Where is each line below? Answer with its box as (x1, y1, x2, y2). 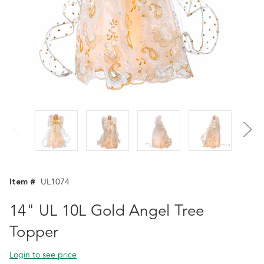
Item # (9, 176, 35, 189)
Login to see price (9, 248, 77, 261)
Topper (9, 220, 59, 244)
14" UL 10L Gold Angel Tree (9, 199, 204, 223)
